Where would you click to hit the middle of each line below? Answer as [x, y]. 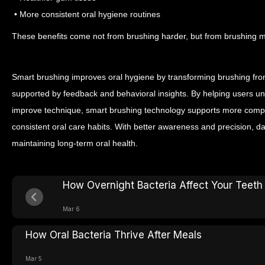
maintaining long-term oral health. [75, 143]
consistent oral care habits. [63, 127]
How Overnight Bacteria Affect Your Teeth [163, 185]
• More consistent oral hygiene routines [86, 14]
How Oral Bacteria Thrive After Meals [114, 235]
